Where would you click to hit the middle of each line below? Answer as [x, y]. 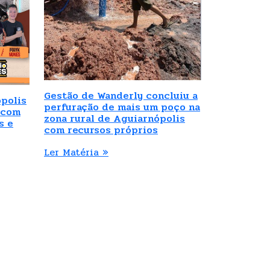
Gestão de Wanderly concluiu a [121, 95]
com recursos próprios [101, 130]
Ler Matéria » [76, 152]
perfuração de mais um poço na [122, 107]
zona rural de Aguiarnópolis [115, 118]
